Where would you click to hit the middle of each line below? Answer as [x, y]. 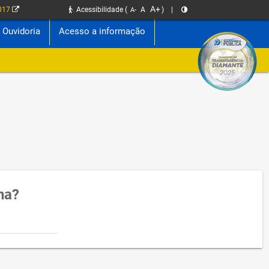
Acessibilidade [99, 10]
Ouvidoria [22, 31]
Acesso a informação [102, 31]
